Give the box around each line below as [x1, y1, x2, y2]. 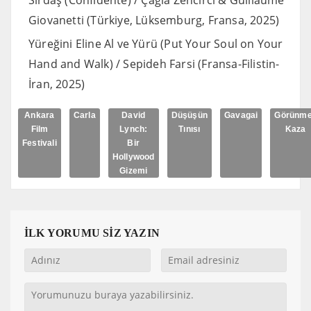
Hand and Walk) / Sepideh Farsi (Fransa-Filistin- [28, 56, 280, 72]
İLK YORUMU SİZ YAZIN [24, 226, 160, 239]
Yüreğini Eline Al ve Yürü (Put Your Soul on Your [28, 35, 283, 51]
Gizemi [119, 165, 148, 176]
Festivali [22, 137, 57, 148]
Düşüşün [171, 110, 208, 120]
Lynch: [119, 124, 148, 134]
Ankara [24, 110, 55, 120]
